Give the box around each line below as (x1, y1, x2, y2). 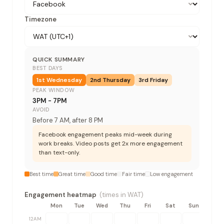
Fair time (122, 170, 145, 177)
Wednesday (46, 76, 82, 84)
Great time (58, 170, 85, 177)
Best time (29, 170, 53, 177)
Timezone (24, 15, 56, 23)
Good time (90, 170, 117, 177)
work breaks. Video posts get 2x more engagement (38, 139, 182, 147)
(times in (99, 190, 127, 199)
